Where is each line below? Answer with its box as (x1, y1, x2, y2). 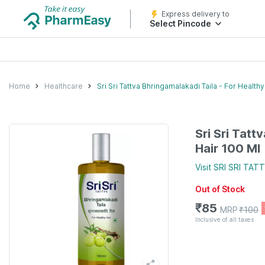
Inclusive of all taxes (195, 215, 254, 223)
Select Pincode (150, 18, 211, 28)
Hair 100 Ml (195, 141, 260, 156)
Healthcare (44, 81, 83, 91)
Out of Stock (195, 184, 245, 194)
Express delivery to (161, 9, 230, 18)
